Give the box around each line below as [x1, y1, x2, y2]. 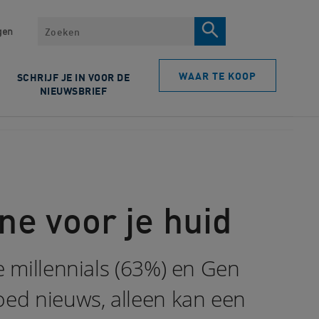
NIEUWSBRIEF [39, 84, 108, 98]
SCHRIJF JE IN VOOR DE [16, 70, 130, 84]
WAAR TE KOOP [178, 69, 256, 83]
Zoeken [38, 17, 78, 33]
